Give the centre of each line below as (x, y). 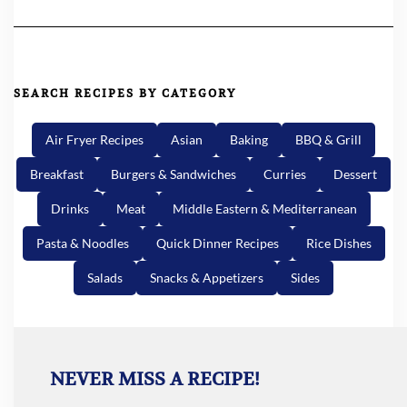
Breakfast (57, 174)
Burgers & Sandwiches (174, 174)
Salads (105, 278)
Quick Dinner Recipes (217, 243)
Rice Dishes (338, 243)
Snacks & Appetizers (207, 278)
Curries (285, 174)
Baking (249, 140)
